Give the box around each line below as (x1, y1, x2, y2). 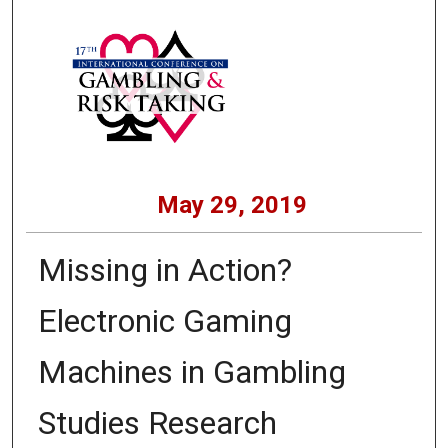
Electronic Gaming (37, 301, 292, 340)
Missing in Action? (37, 250, 292, 289)
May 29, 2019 (156, 190, 307, 219)
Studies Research (37, 403, 277, 442)
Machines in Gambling (37, 352, 346, 391)
